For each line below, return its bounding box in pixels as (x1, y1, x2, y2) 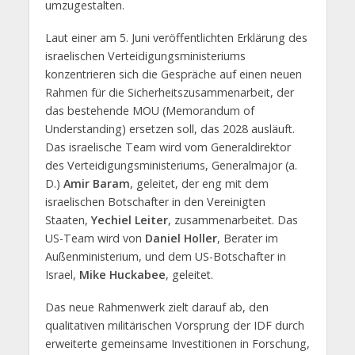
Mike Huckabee (78, 267, 166, 283)
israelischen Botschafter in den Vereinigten (44, 194, 265, 210)
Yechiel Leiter (90, 212, 168, 228)
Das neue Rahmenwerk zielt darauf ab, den (44, 300, 269, 315)
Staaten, (44, 212, 91, 228)
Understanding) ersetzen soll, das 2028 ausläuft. (44, 121, 295, 137)
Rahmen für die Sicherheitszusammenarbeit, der (44, 85, 294, 101)
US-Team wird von (44, 231, 145, 246)
